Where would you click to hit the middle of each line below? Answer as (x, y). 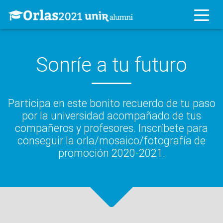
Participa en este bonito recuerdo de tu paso (111, 103)
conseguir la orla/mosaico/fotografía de (111, 140)
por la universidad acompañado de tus (111, 115)
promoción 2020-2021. (111, 153)
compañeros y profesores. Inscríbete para (111, 128)
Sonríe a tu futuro (111, 64)
